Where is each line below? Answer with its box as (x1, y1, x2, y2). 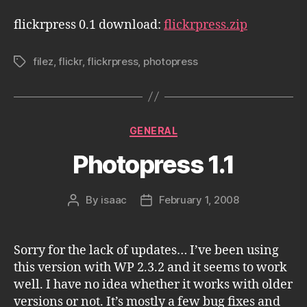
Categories (153, 120, 214, 135)
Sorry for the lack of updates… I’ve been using (14, 243, 279, 258)
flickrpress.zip (164, 16, 247, 33)
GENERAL (129, 124, 178, 136)
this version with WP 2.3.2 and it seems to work (14, 260, 287, 275)
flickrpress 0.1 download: (14, 16, 164, 33)
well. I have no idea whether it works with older (14, 277, 293, 293)
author (73, 209, 105, 222)
